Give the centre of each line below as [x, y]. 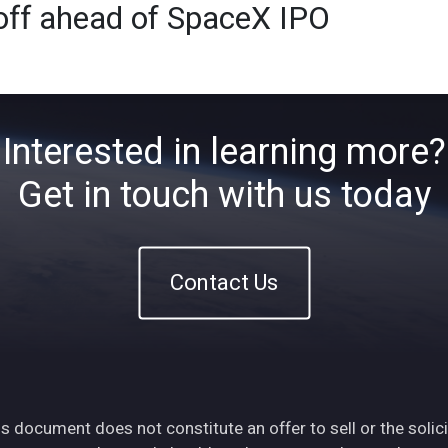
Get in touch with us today [224, 195]
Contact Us [224, 282]
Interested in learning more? [224, 152]
